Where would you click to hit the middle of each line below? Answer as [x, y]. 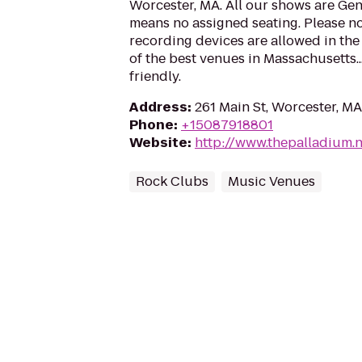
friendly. [155, 76]
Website [158, 143]
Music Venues [271, 181]
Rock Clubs [172, 181]
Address [158, 107]
